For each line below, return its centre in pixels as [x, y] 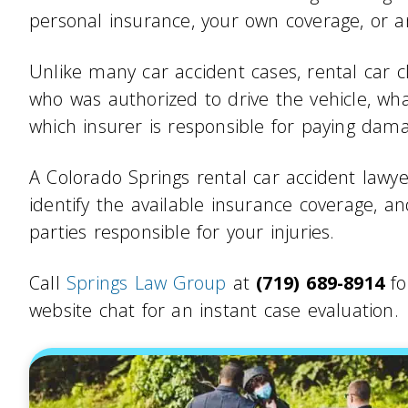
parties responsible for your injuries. [182, 232]
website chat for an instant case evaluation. [214, 311]
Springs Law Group [147, 283]
